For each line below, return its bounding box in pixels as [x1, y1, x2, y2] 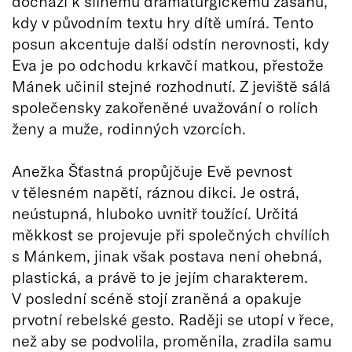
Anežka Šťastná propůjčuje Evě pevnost [12, 160, 292, 180]
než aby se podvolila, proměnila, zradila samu [12, 330, 332, 350]
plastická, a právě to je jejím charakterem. [12, 266, 308, 286]
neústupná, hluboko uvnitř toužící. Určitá [12, 203, 299, 222]
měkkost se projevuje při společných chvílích [12, 224, 330, 244]
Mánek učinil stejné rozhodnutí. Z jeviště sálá [12, 75, 331, 95]
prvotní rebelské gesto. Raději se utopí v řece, [12, 309, 334, 328]
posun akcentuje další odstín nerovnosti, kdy [12, 33, 329, 53]
